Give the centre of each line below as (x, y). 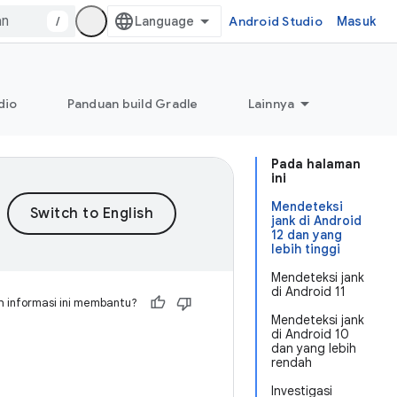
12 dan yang (307, 235)
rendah (292, 362)
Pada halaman (316, 164)
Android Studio (276, 21)
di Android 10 (310, 334)
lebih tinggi (306, 249)
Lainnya (271, 104)
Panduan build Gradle (132, 104)
